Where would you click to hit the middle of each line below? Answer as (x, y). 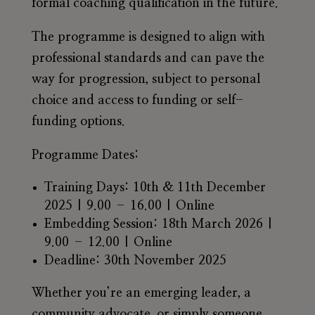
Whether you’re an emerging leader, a (141, 293)
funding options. (78, 121)
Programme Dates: (85, 155)
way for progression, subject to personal (146, 79)
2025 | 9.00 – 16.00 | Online (129, 206)
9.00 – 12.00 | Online (108, 242)
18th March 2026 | (216, 224)
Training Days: (86, 187)
